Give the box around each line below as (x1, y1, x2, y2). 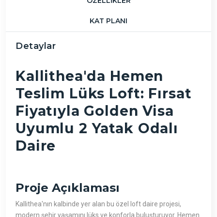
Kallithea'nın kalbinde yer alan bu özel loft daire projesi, (15, 200, 181, 208)
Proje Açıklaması (15, 181, 120, 195)
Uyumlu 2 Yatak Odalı (15, 120, 178, 137)
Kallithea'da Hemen (15, 68, 164, 85)
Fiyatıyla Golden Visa (15, 103, 174, 120)
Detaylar (15, 40, 56, 51)
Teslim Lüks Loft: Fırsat (15, 85, 192, 102)
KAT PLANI (90, 16, 127, 25)
